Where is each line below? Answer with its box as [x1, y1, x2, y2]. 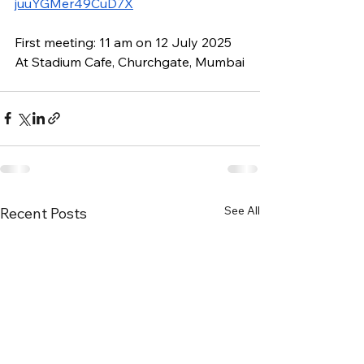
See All [224, 202, 260, 218]
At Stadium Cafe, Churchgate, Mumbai [15, 53, 245, 70]
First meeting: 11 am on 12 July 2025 [15, 33, 232, 50]
